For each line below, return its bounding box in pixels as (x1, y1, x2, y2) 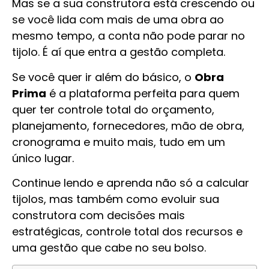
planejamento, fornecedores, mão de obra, (12, 118, 244, 133)
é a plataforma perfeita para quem (46, 85, 240, 101)
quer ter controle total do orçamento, (12, 101, 214, 117)
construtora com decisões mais (12, 208, 185, 223)
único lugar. (12, 150, 74, 166)
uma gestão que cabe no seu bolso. (12, 240, 209, 256)
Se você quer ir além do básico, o (12, 69, 195, 85)
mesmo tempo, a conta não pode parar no (12, 28, 245, 44)
